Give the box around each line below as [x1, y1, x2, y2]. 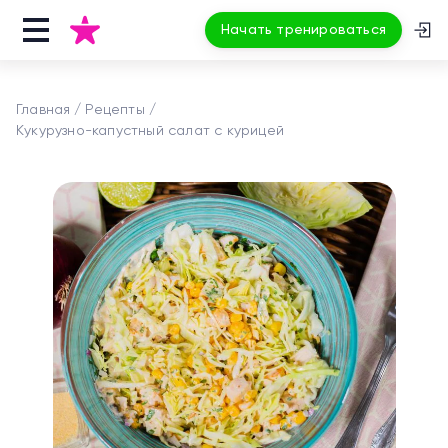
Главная [16, 103, 71, 117]
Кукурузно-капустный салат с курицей [16, 124, 284, 138]
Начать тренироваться [221, 23, 386, 37]
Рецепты [85, 103, 145, 117]
